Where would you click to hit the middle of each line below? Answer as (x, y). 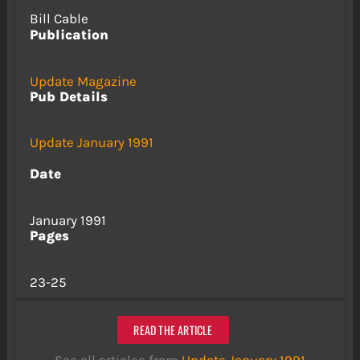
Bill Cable (59, 18)
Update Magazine (83, 81)
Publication (69, 34)
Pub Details (68, 96)
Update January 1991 (91, 143)
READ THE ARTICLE (173, 329)
